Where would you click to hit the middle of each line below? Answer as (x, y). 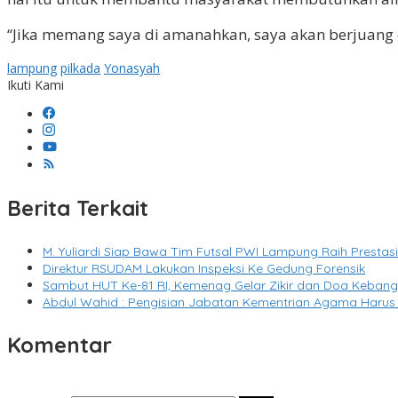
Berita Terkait (78, 208)
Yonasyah (132, 68)
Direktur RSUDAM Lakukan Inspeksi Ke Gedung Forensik (204, 269)
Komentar (60, 345)
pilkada (80, 68)
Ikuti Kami (36, 85)
